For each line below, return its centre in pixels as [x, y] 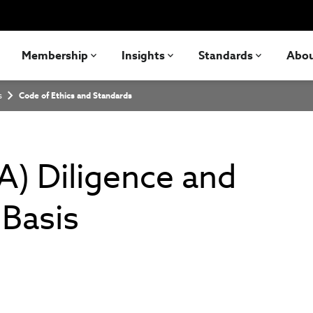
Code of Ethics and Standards [75, 96]
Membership [55, 55]
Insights [143, 55]
